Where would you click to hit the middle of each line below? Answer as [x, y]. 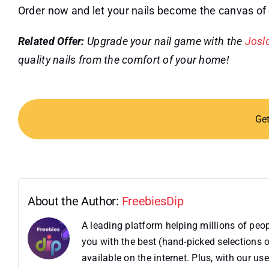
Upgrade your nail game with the [165, 41]
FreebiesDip [153, 201]
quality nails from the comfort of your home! [123, 59]
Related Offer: [51, 41]
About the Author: [74, 201]
